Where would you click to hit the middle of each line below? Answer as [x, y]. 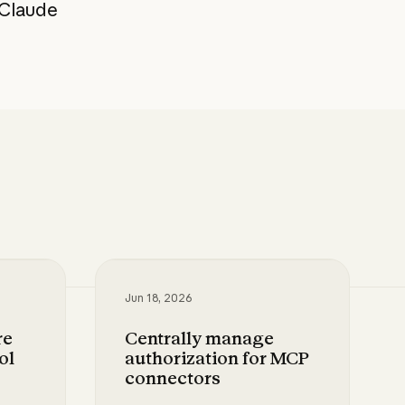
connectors [172, 377]
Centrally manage [199, 338]
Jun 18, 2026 [158, 297]
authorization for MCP [217, 358]
